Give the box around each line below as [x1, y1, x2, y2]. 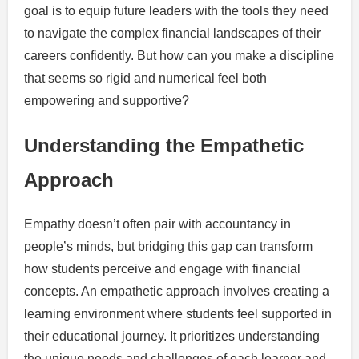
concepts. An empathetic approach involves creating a [24, 284, 329, 298]
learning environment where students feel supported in [24, 306, 332, 321]
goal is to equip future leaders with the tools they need [24, 3, 329, 18]
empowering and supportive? [24, 93, 189, 107]
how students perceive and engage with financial [24, 261, 301, 276]
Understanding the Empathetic [24, 134, 304, 156]
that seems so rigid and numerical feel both [24, 71, 267, 85]
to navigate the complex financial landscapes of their [24, 26, 321, 40]
